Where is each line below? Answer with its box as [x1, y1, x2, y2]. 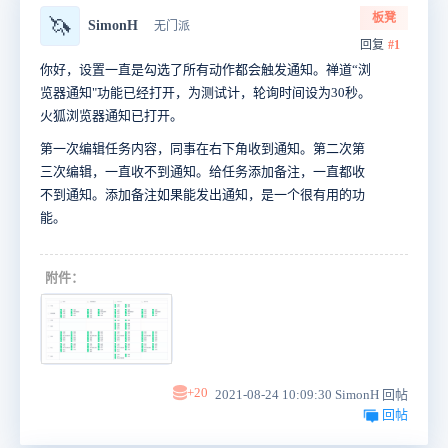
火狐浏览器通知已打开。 [40, 108, 183, 124]
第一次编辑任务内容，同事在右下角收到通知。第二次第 [40, 141, 365, 157]
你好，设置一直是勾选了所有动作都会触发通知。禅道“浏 [40, 62, 371, 78]
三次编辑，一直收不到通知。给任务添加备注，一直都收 [40, 164, 365, 180]
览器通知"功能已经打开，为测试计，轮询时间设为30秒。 [40, 85, 371, 101]
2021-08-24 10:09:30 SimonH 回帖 [212, 387, 408, 403]
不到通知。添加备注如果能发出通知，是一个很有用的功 [40, 187, 365, 203]
